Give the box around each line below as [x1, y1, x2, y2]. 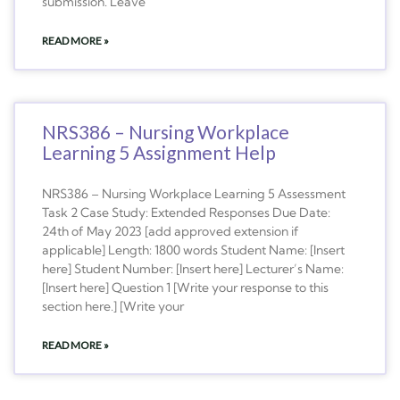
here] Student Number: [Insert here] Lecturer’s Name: [42, 260, 344, 277]
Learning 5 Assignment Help [42, 140, 276, 163]
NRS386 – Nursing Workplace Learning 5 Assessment [42, 185, 346, 202]
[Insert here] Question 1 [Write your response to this [42, 279, 329, 296]
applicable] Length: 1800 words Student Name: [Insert [42, 241, 345, 258]
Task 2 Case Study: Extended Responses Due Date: [42, 204, 330, 221]
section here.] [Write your [42, 297, 184, 314]
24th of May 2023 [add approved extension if [42, 222, 299, 239]
